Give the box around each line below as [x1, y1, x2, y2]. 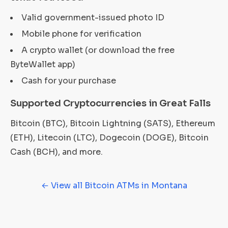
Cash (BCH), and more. [10, 147, 103, 157]
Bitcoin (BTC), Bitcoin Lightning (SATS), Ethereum [10, 118, 215, 129]
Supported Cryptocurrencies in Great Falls [10, 98, 211, 109]
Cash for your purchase [21, 75, 116, 86]
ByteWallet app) [10, 59, 75, 70]
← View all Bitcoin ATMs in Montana [41, 180, 187, 191]
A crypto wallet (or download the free [21, 45, 175, 55]
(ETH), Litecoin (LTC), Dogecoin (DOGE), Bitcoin [10, 132, 209, 143]
